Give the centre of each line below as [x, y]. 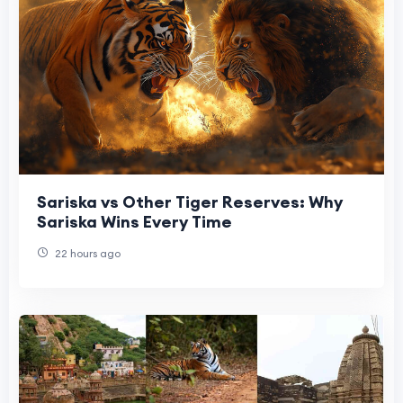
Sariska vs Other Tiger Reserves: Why [190, 202]
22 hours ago [86, 254]
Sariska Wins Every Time [134, 222]
